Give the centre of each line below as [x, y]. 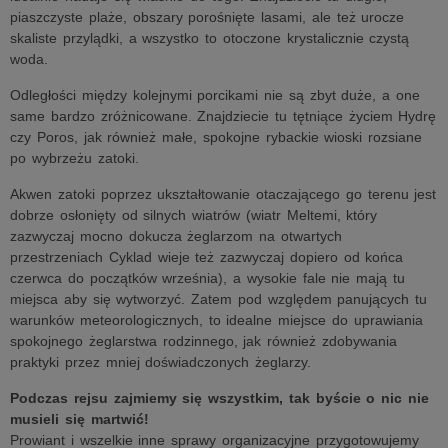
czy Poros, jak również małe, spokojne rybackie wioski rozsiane [216, 137]
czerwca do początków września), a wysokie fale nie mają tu [207, 278]
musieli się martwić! [79, 419]
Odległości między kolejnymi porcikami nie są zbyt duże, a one [215, 95]
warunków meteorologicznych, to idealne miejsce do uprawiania [216, 320]
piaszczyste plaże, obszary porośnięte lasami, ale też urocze [207, 17]
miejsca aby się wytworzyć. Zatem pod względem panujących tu [218, 299]
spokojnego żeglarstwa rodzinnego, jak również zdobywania [203, 341]
